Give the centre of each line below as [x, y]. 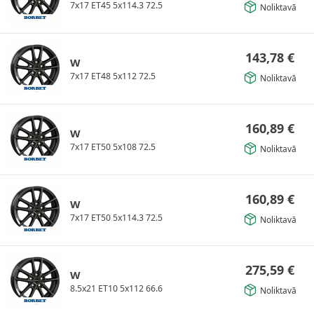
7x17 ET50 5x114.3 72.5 [116, 217]
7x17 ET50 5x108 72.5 [113, 146]
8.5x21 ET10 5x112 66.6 [116, 288]
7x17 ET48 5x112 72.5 [113, 76]
